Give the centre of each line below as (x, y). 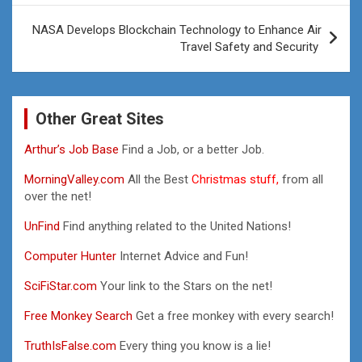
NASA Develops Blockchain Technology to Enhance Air (177, 29)
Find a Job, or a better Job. (193, 149)
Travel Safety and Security (251, 46)
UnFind (44, 226)
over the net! (58, 196)
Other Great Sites (100, 118)
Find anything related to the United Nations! (177, 226)
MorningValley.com (74, 179)
